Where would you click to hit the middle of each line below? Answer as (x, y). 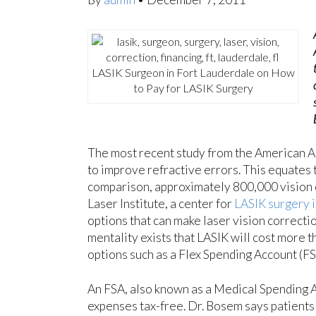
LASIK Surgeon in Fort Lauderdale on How (193, 72)
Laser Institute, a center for (160, 203)
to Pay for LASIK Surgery (193, 87)
